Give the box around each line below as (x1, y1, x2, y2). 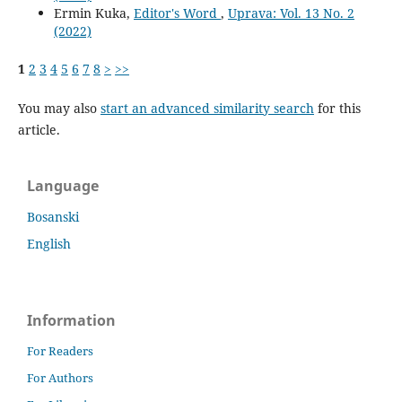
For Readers (27, 343, 93, 360)
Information (27, 310, 116, 330)
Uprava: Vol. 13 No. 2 (227, 4, 354, 22)
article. (17, 120, 60, 138)
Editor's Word (133, 4, 221, 22)
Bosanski (27, 207, 79, 225)
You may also (17, 99, 100, 117)
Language (27, 175, 99, 196)
